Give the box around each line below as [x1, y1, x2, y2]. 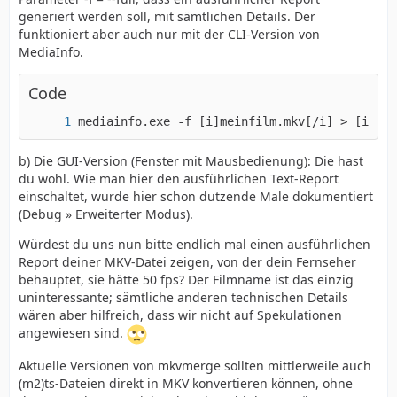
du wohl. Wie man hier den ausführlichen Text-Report [19, 170, 339, 187]
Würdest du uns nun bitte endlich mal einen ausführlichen [19, 236, 370, 253]
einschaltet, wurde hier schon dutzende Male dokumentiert [19, 188, 373, 205]
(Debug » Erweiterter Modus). [19, 206, 193, 222]
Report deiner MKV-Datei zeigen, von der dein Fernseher [19, 253, 356, 270]
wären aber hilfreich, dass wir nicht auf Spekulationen [19, 307, 342, 323]
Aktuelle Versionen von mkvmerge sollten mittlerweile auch [19, 357, 371, 374]
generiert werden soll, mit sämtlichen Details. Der [19, 8, 315, 25]
